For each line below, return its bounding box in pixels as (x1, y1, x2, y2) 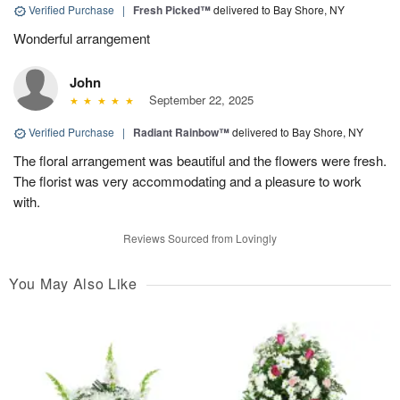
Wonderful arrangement (13, 29, 150, 48)
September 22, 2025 (141, 91, 254, 109)
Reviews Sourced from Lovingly (123, 230, 277, 246)
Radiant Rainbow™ (133, 124, 229, 141)
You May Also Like (9, 273, 137, 295)
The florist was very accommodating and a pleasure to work (13, 171, 362, 191)
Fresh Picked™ (133, 2, 211, 19)
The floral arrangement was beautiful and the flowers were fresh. (13, 151, 387, 171)
